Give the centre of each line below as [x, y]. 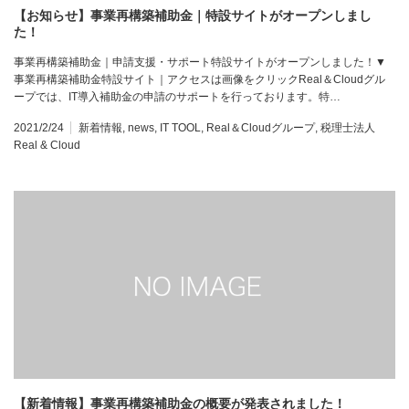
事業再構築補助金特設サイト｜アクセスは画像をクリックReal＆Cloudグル [199, 80]
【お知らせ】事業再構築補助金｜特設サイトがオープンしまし [193, 16]
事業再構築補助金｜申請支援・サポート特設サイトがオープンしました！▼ [200, 63]
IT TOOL [180, 128]
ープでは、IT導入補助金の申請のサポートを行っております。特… [177, 97]
